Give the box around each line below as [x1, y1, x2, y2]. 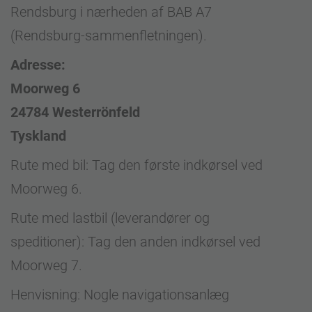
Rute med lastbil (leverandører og [10, 210, 210, 226]
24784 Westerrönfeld [10, 104, 140, 120]
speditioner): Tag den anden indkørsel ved [10, 233, 260, 250]
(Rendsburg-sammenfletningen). [10, 27, 207, 44]
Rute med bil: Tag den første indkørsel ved [10, 157, 263, 173]
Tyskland [10, 127, 66, 144]
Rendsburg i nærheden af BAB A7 [10, 3, 212, 20]
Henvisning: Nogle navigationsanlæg [10, 286, 229, 303]
